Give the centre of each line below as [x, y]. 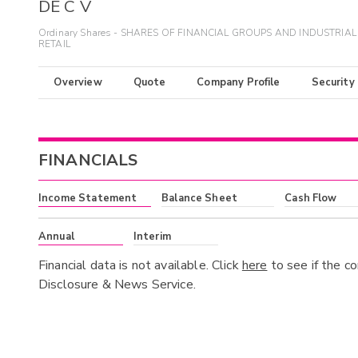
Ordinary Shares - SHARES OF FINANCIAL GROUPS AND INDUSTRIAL [197, 33]
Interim [152, 236]
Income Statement [88, 199]
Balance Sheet [200, 199]
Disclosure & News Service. [117, 284]
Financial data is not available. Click [140, 265]
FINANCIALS [88, 161]
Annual [56, 236]
